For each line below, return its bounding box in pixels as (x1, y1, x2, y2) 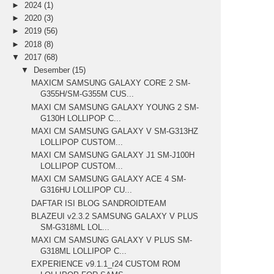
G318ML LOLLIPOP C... (40, 246, 127, 256)
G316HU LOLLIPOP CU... (40, 185, 133, 195)
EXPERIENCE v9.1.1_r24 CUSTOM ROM (31, 259, 181, 269)
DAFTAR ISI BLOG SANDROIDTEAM (31, 198, 167, 208)
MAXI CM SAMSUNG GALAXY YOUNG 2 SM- (31, 102, 199, 112)
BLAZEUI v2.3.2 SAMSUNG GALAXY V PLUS (31, 211, 199, 221)
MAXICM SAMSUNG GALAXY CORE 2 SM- (31, 78, 191, 88)
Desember (34, 65, 73, 75)
